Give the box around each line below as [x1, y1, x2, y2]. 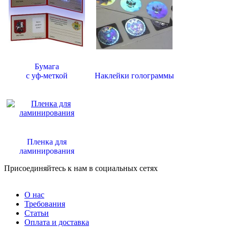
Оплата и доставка [24, 217, 89, 226]
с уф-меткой [26, 71, 68, 80]
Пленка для [27, 137, 67, 146]
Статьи [24, 208, 49, 217]
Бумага [35, 62, 59, 71]
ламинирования [19, 146, 74, 155]
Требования [24, 199, 65, 208]
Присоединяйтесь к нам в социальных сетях [4, 163, 158, 173]
